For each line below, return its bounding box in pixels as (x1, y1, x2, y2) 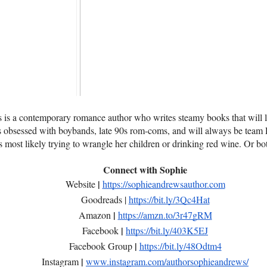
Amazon (78, 208, 113, 221)
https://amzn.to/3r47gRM (117, 208, 212, 221)
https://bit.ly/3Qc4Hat (128, 193, 210, 206)
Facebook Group (69, 239, 135, 252)
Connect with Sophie (103, 162, 187, 176)
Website (65, 177, 98, 190)
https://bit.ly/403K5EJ (126, 223, 208, 237)
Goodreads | (80, 193, 129, 206)
